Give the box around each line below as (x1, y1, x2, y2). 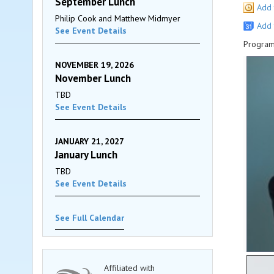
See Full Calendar (55, 212, 124, 223)
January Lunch (55, 148, 117, 161)
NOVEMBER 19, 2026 (55, 59, 134, 70)
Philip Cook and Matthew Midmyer (55, 13, 180, 24)
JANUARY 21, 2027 (55, 136, 124, 147)
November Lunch (55, 72, 131, 85)
